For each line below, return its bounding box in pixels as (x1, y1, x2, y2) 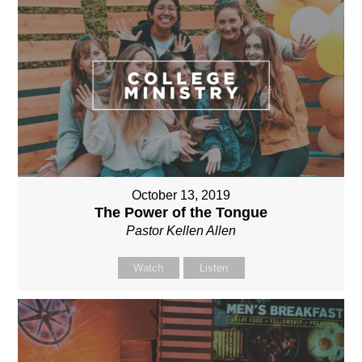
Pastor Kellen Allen (126, 223, 236, 238)
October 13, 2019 (132, 187, 230, 202)
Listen (200, 261, 228, 274)
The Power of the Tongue (95, 204, 267, 221)
